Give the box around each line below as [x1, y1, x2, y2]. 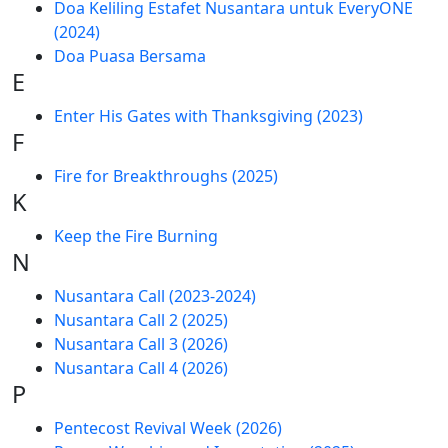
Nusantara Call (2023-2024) [53, 285, 256, 307]
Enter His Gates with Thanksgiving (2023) [53, 105, 363, 127]
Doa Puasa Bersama [53, 45, 206, 67]
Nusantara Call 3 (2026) [53, 333, 228, 355]
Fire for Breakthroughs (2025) [53, 165, 278, 187]
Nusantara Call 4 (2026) [53, 357, 228, 379]
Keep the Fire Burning [53, 225, 218, 247]
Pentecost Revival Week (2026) [53, 417, 282, 439]
